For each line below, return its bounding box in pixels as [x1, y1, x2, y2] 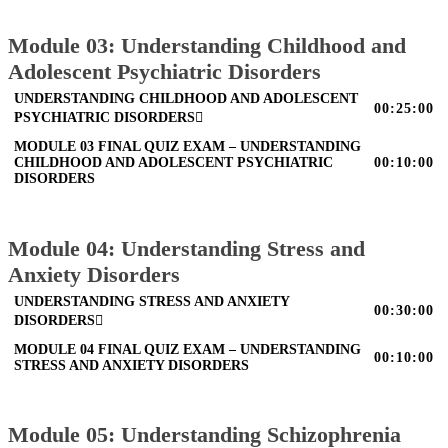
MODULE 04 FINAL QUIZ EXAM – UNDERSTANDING [14, 341, 362, 357]
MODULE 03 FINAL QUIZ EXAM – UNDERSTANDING [14, 138, 362, 154]
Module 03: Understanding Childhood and [8, 32, 406, 58]
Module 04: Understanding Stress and [8, 235, 365, 261]
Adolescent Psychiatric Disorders [8, 58, 321, 84]
